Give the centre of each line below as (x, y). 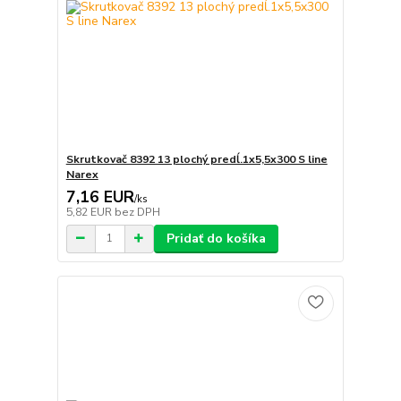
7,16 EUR (100, 196)
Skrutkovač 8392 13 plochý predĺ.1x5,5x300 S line (196, 159)
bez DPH (137, 212)
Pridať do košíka (216, 238)
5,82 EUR (90, 212)
